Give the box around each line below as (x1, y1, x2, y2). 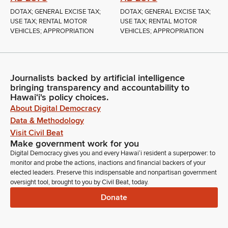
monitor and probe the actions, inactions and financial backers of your (10, 159, 206, 167)
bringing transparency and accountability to (10, 82, 189, 93)
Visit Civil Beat (10, 128, 63, 138)
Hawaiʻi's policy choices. (10, 92, 109, 103)
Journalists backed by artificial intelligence (10, 72, 185, 83)
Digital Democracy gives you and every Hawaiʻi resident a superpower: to (10, 149, 215, 157)
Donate (101, 192, 127, 203)
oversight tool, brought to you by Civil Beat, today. (10, 178, 149, 186)
